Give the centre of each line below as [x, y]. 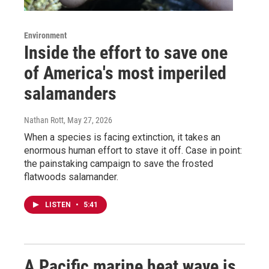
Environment [45, 35]
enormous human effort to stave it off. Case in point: [133, 150]
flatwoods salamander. [71, 177]
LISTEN [59, 204]
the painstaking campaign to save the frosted [119, 163]
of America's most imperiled [125, 73]
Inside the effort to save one [126, 52]
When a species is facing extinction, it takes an [122, 137]
